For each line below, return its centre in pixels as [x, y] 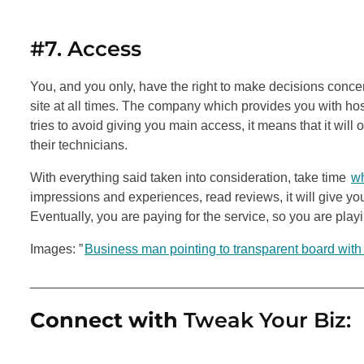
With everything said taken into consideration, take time [190, 177]
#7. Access [86, 48]
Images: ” [56, 249]
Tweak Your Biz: [267, 319]
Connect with [107, 319]
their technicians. [79, 145]
